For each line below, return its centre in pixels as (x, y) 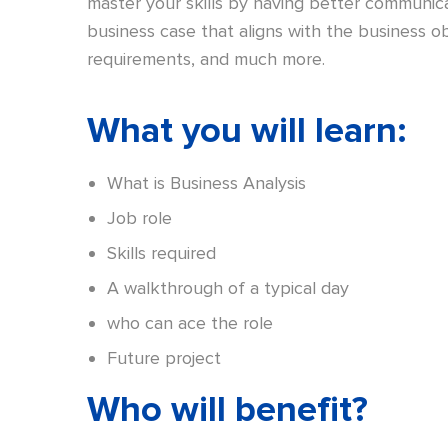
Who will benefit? (227, 410)
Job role (139, 218)
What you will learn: (247, 131)
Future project (164, 358)
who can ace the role (190, 323)
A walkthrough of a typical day (228, 288)
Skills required (161, 253)
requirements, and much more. (206, 59)
